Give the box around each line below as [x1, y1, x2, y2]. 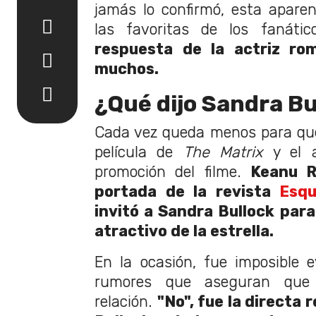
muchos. [95, 59, 166, 78]
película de [95, 142, 183, 161]
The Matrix [183, 142, 273, 161]
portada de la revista [95, 182, 279, 200]
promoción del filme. [95, 162, 250, 181]
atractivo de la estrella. [95, 221, 281, 240]
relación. [95, 292, 157, 310]
